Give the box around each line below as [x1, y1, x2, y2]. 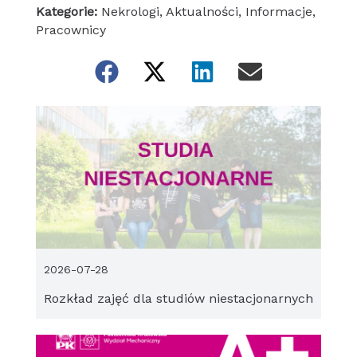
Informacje [245, 4, 312, 20]
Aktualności [165, 4, 238, 20]
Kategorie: [35, 4, 97, 20]
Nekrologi [100, 4, 159, 20]
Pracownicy [35, 22, 106, 38]
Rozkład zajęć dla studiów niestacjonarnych [43, 291, 313, 307]
